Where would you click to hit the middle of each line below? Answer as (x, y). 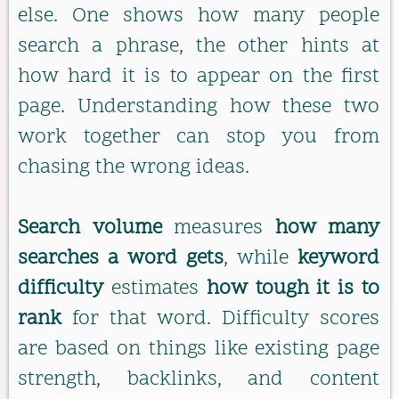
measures (218, 229)
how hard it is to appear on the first (199, 77)
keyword (338, 259)
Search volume (90, 229)
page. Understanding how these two (199, 107)
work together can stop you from (199, 137)
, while (261, 259)
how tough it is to (293, 289)
